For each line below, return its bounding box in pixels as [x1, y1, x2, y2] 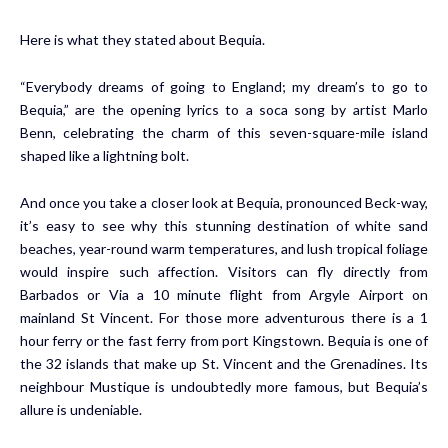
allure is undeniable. [20, 400, 142, 418]
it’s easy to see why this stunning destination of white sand [20, 216, 428, 234]
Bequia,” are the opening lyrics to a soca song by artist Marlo [20, 100, 428, 118]
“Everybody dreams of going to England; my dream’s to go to [20, 77, 428, 95]
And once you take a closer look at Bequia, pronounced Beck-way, [20, 193, 428, 211]
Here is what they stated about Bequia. [20, 30, 265, 48]
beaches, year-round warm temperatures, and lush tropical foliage [20, 239, 428, 257]
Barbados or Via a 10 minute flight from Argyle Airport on [20, 285, 428, 303]
